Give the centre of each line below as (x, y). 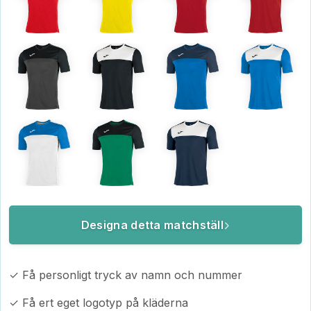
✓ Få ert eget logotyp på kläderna (99, 303)
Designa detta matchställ (152, 225)
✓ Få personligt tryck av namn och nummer (126, 275)
